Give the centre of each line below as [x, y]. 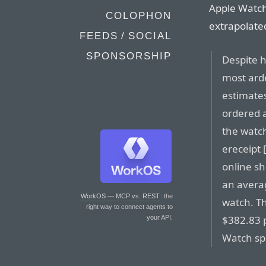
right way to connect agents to [129, 207]
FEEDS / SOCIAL [126, 36]
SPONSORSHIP [129, 56]
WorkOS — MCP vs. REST [120, 196]
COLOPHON [139, 16]
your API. [160, 217]
